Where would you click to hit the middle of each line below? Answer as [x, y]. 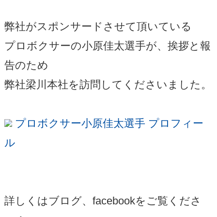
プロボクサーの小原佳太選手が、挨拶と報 [107, 46]
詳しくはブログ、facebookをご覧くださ [103, 201]
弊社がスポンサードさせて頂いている [98, 26]
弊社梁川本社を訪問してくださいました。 [108, 84]
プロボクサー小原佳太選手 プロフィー [108, 123]
